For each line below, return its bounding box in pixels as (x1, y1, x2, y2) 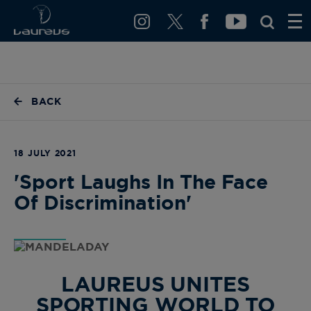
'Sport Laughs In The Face (14, 174, 268, 193)
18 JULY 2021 (14, 149, 77, 158)
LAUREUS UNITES (61, 275, 250, 296)
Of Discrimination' (14, 194, 192, 214)
